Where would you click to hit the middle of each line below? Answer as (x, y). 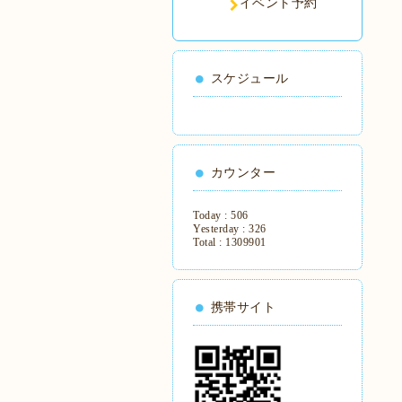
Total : (209, 242)
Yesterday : (221, 229)
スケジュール (249, 79)
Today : (212, 215)
